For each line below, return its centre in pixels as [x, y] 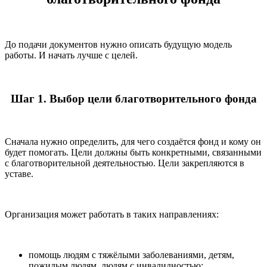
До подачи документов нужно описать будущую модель [118, 44]
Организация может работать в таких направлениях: [112, 215]
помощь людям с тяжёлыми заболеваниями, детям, [131, 255]
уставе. [19, 174]
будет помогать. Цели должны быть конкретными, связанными [133, 153]
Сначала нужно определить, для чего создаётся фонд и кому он [133, 142]
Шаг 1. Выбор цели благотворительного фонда [133, 98]
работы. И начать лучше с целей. [71, 55]
